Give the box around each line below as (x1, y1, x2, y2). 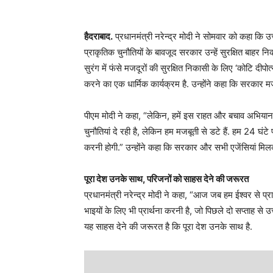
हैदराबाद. (84, 30, 113, 43)
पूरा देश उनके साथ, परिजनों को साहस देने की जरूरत (84, 173, 249, 185)
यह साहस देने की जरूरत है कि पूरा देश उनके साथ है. (84, 221, 252, 233)
